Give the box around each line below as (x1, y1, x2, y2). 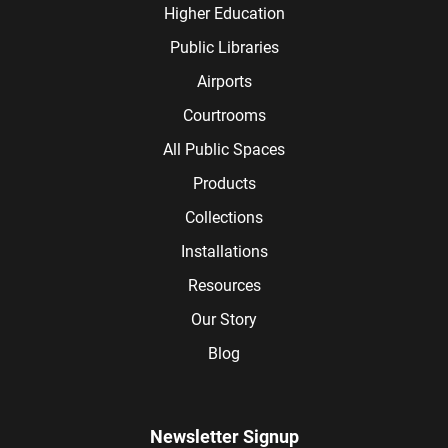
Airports (196, 70, 252, 92)
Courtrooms (182, 104, 266, 126)
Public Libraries (169, 36, 279, 58)
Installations (180, 240, 268, 262)
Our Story (191, 308, 257, 330)
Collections (185, 206, 263, 228)
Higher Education (163, 2, 285, 24)
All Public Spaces (163, 138, 285, 160)
